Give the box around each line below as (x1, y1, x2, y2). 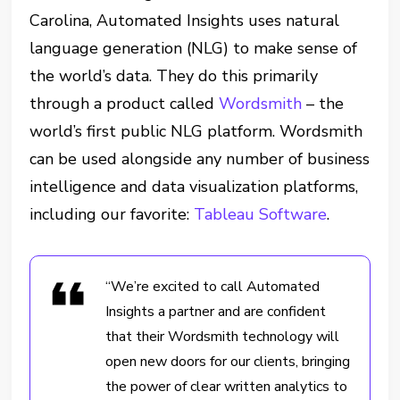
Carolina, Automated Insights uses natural (29, 10, 340, 31)
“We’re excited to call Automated (105, 277, 321, 296)
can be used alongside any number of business (29, 148, 371, 170)
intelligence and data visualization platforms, (29, 176, 359, 197)
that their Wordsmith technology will (105, 327, 340, 346)
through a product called (29, 93, 220, 114)
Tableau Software (194, 204, 328, 225)
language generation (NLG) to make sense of (29, 37, 358, 59)
